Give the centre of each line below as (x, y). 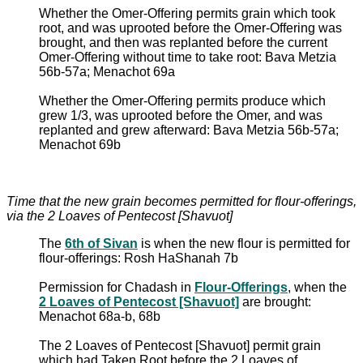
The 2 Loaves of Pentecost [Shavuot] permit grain (180, 345)
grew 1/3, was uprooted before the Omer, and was (181, 115)
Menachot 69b (80, 144)
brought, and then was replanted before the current (183, 42)
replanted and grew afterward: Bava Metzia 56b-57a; (189, 130)
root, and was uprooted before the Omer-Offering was (190, 28)
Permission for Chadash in (117, 287)
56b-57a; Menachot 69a (107, 71)
